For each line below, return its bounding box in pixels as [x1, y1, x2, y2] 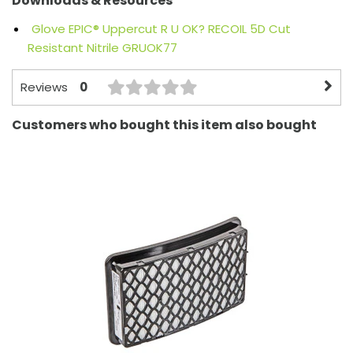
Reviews [20, 79, 68, 96]
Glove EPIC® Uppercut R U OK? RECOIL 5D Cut [32, 20, 291, 37]
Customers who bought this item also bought [12, 116, 317, 135]
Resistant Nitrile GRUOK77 [28, 39, 177, 56]
